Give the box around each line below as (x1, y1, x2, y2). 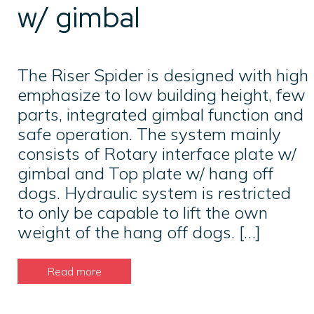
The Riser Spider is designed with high (18, 64, 308, 86)
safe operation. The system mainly (18, 123, 281, 145)
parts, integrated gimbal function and (18, 104, 303, 125)
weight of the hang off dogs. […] (18, 221, 261, 243)
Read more (47, 264, 102, 278)
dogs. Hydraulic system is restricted (18, 182, 291, 204)
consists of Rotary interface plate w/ (18, 143, 296, 165)
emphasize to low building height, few (18, 84, 306, 106)
